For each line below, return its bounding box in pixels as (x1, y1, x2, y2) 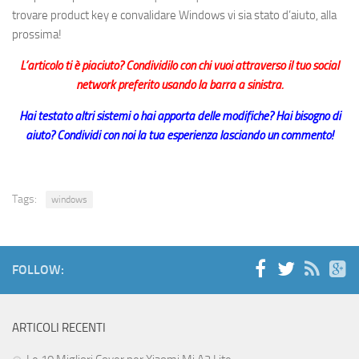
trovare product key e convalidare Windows (12, 8, 225, 23)
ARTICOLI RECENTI (12, 321, 106, 336)
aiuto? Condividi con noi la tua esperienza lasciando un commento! (26, 128, 333, 143)
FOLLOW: (12, 262, 64, 278)
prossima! (12, 27, 62, 42)
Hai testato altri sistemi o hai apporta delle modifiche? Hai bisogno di (18, 109, 341, 124)
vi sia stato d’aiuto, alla (225, 8, 337, 23)
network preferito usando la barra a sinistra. (75, 78, 284, 93)
